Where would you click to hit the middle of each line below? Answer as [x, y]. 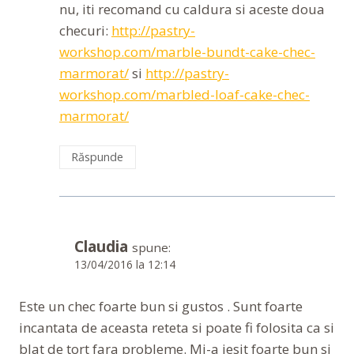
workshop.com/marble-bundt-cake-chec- [187, 52]
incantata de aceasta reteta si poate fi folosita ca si [177, 328]
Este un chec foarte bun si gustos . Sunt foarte [161, 307]
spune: [151, 248]
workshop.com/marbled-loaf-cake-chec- [185, 95]
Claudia [101, 247]
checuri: [85, 31]
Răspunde [98, 157]
